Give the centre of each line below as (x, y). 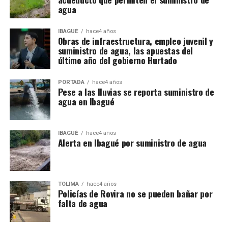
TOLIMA (68, 184)
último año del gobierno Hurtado (117, 60)
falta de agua (83, 203)
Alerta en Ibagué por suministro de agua (132, 142)
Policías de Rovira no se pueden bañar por (135, 193)
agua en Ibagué (86, 101)
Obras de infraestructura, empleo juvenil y (135, 40)
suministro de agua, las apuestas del (125, 50)
